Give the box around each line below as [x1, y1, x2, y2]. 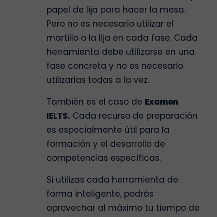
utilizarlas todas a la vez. [46, 74, 149, 86]
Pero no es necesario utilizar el [46, 18, 173, 30]
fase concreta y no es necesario [46, 60, 183, 72]
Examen [145, 96, 178, 108]
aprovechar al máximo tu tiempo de [46, 202, 200, 214]
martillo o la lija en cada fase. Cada [46, 32, 198, 44]
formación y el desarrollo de [46, 138, 165, 150]
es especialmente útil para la [46, 124, 170, 136]
